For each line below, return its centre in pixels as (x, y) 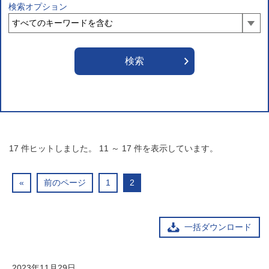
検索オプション (38, 7)
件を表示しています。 (176, 148)
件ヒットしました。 (59, 148)
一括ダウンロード (218, 227)
